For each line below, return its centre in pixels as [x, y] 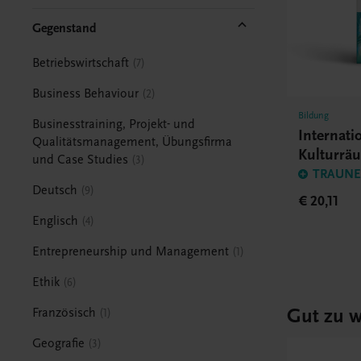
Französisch [64, 312]
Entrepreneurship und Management [131, 251]
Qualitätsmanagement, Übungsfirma [133, 141]
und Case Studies [81, 159]
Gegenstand [65, 28]
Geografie [59, 343]
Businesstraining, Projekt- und [114, 124]
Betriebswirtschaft [81, 62]
